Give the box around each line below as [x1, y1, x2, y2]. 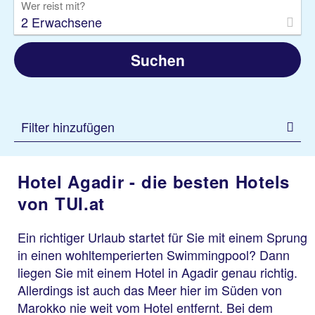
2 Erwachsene [21, 13, 102, 31]
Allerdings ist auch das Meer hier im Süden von [18, 281, 282, 299]
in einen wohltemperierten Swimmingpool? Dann [18, 245, 290, 264]
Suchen [130, 49, 185, 70]
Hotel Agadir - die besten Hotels [18, 169, 290, 193]
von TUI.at [18, 191, 105, 215]
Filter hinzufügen [21, 117, 115, 136]
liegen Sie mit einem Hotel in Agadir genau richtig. [18, 263, 297, 281]
